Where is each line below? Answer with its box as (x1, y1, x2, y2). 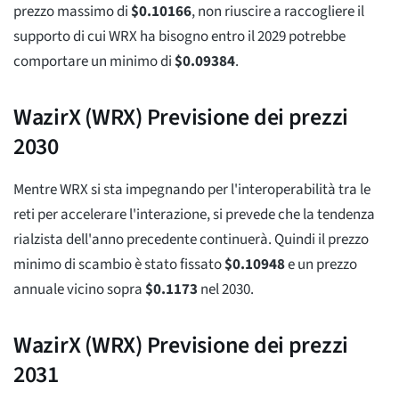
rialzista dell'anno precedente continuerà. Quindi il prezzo (13, 228, 369, 250)
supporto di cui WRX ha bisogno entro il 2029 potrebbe (13, 25, 346, 47)
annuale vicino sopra (13, 278, 145, 300)
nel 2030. (198, 278, 254, 300)
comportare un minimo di (13, 50, 175, 72)
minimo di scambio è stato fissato (13, 253, 224, 275)
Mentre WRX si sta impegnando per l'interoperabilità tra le (13, 178, 370, 200)
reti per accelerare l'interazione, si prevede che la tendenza (13, 203, 375, 225)
